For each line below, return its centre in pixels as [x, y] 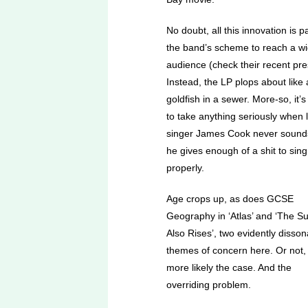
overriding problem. [209, 285]
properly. [185, 168]
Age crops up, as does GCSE [230, 199]
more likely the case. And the [229, 267]
